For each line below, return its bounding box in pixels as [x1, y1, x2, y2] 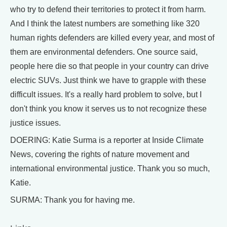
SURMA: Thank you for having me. [10, 195, 135, 204]
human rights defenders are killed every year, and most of [10, 33, 214, 42]
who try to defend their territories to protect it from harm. [10, 5, 206, 14]
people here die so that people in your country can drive [10, 61, 209, 70]
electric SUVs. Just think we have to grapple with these [10, 75, 206, 85]
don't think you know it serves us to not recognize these [10, 104, 207, 113]
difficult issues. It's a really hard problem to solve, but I [10, 90, 202, 99]
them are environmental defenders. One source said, [10, 47, 198, 56]
